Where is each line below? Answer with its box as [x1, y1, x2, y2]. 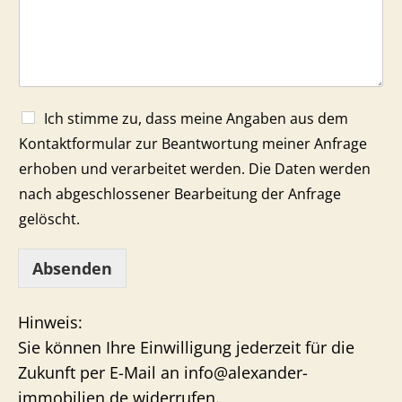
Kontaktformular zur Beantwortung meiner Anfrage [19, 134, 367, 153]
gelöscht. [19, 209, 80, 229]
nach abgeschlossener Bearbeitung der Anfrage [19, 184, 341, 204]
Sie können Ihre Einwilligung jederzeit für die [18, 336, 354, 358]
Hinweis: [18, 311, 87, 333]
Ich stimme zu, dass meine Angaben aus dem [44, 109, 348, 128]
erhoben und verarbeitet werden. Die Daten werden [19, 159, 371, 179]
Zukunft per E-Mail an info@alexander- [18, 362, 308, 383]
